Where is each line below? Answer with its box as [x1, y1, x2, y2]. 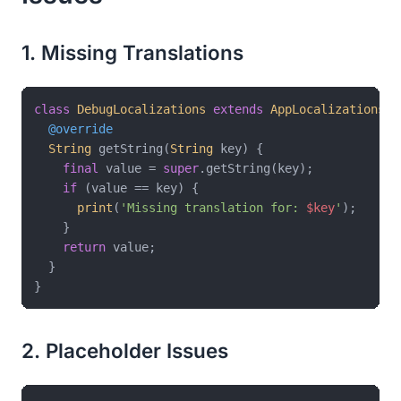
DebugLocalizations [77, 102, 206, 117]
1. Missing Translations [21, 40, 243, 65]
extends [213, 102, 263, 117]
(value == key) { [77, 181, 199, 196]
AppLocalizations [270, 102, 385, 117]
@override [48, 122, 113, 137]
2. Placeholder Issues [21, 338, 228, 363]
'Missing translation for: [120, 200, 306, 216]
